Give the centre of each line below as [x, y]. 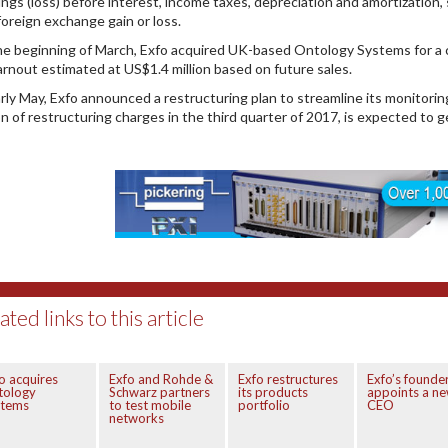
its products [272, 391]
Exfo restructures [287, 378]
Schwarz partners [159, 391]
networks [136, 417]
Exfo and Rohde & [161, 378]
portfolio [263, 404]
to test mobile [150, 404]
